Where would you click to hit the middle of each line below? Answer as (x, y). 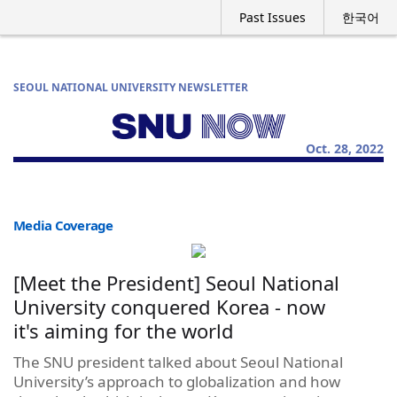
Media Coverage (63, 225)
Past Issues (272, 17)
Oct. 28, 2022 (345, 148)
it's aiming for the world (124, 330)
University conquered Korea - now (169, 306)
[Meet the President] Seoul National (176, 282)
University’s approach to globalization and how (177, 381)
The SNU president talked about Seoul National (178, 362)
